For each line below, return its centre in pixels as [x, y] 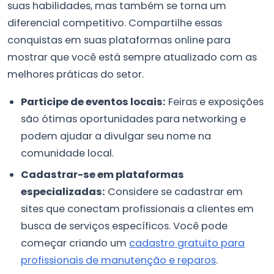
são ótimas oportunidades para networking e [134, 119]
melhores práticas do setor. [76, 74]
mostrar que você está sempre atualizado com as [132, 57]
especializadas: [63, 191]
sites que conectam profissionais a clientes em [138, 209]
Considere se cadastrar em [174, 191]
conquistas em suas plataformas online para [119, 40]
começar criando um [75, 243]
